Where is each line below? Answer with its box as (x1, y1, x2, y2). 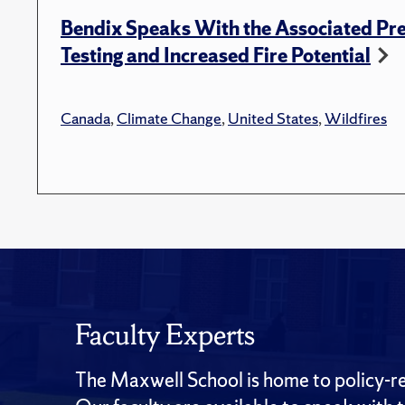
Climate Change (117, 107, 221, 128)
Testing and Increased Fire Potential (61, 42, 371, 69)
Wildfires (325, 107, 387, 128)
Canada (61, 107, 110, 128)
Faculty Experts (75, 316, 255, 353)
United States (228, 107, 318, 128)
